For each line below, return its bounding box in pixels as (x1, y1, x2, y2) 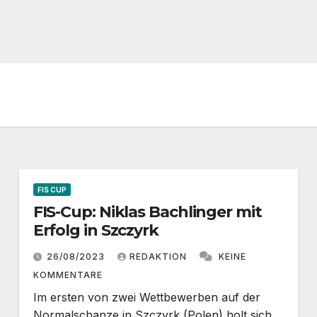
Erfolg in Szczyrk (33, 220, 158, 240)
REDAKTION (129, 250, 190, 262)
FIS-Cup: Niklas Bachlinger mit (33, 202, 262, 221)
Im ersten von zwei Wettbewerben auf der (33, 289, 260, 304)
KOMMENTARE (33, 269, 103, 280)
